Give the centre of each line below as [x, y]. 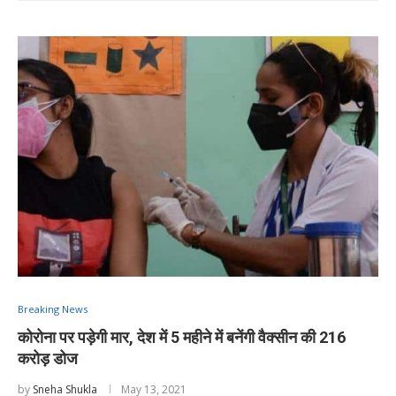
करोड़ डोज [48, 358]
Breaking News [53, 308]
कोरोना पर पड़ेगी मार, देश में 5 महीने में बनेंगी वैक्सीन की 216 [182, 337]
